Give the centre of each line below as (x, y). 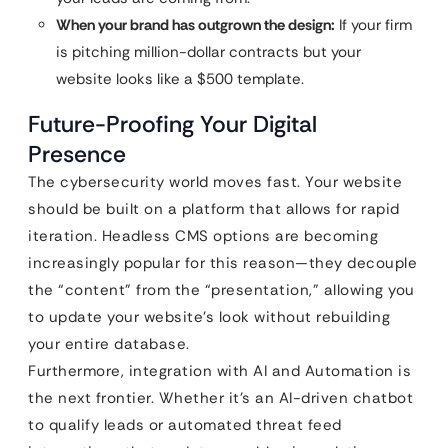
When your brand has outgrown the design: (195, 25)
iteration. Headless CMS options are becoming (203, 236)
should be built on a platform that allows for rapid (214, 209)
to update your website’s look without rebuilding (209, 317)
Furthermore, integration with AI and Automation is (219, 371)
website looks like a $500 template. (180, 79)
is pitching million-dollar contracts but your (208, 52)
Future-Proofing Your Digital (172, 124)
